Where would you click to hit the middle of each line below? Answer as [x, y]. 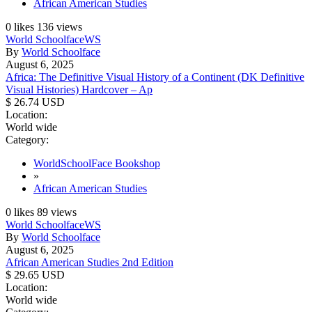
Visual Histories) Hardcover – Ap [79, 89]
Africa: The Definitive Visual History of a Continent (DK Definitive [155, 77]
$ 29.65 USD [35, 274]
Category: [27, 139]
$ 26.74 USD [35, 102]
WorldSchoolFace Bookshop [97, 163]
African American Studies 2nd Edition [89, 262]
